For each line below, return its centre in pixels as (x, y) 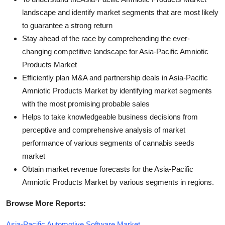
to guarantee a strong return (67, 25)
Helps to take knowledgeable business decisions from (110, 117)
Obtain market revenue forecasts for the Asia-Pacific (108, 169)
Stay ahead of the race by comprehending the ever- (106, 38)
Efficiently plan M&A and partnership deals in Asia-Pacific (115, 77)
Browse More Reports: (46, 203)
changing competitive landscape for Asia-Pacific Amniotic (115, 51)
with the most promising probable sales (86, 103)
